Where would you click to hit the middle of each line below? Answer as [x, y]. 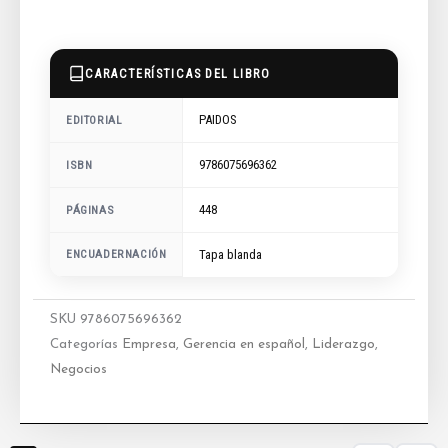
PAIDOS [218, 120]
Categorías [84, 345]
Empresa [149, 345]
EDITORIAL [94, 119]
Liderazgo [343, 345]
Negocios [78, 370]
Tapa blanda [231, 255]
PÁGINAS [90, 209]
